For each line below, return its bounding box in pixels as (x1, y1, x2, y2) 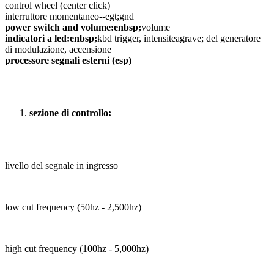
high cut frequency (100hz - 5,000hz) (5, 243, 149, 254)
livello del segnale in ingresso (5, 160, 118, 171)
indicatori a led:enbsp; (5, 33, 97, 44)
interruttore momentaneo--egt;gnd (5, 11, 134, 22)
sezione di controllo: (29, 108, 111, 119)
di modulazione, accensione (5, 44, 111, 55)
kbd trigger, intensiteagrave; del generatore (97, 33, 261, 44)
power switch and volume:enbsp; (5, 22, 141, 33)
